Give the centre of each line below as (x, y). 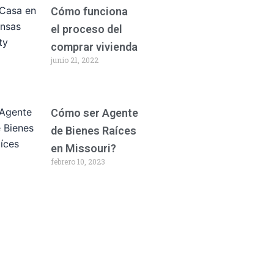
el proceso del (86, 29)
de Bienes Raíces (93, 131)
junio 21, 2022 (74, 60)
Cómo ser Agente (94, 113)
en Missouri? (83, 149)
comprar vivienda (94, 47)
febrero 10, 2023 (78, 162)
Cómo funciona (89, 11)
